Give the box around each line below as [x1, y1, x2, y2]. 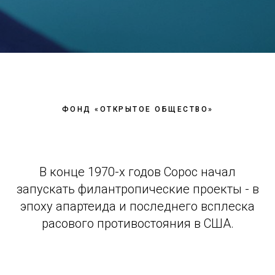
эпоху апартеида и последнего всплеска [20, 199, 255, 214]
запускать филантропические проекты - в [16, 182, 259, 197]
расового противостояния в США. [41, 216, 234, 231]
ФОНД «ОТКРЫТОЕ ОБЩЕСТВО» [61, 105, 214, 114]
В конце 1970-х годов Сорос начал [39, 165, 236, 180]
